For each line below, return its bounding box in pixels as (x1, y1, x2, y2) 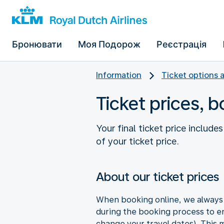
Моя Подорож (78, 39, 140, 49)
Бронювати (12, 39, 62, 49)
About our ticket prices (96, 169, 219, 184)
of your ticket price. (96, 135, 179, 146)
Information (96, 70, 141, 80)
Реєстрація (156, 39, 206, 49)
